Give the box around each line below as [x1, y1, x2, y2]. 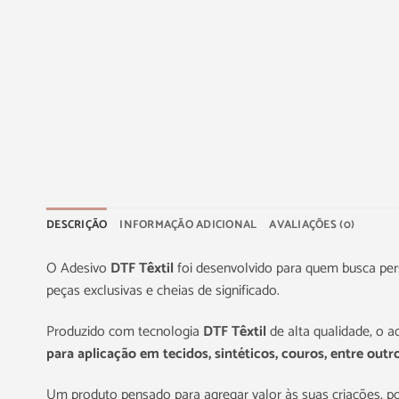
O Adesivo [46, 256, 110, 281]
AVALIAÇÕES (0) [269, 216, 355, 235]
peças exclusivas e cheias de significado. [46, 279, 280, 304]
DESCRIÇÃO [46, 216, 108, 235]
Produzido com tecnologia [46, 320, 203, 345]
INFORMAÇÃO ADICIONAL [119, 216, 257, 235]
